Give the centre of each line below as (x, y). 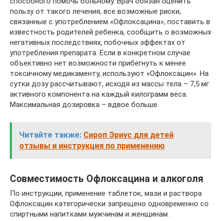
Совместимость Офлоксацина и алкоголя (107, 179)
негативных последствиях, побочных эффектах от (98, 43)
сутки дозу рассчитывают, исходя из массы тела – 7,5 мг (110, 84)
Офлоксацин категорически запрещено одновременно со (109, 204)
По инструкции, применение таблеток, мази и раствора (106, 194)
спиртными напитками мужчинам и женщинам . (91, 214)
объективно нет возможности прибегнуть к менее (98, 63)
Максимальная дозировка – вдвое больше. (84, 105)
